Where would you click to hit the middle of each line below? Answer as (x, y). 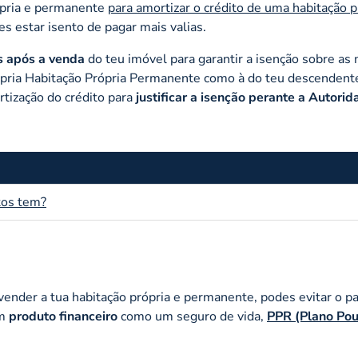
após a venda (47, 59)
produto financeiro (63, 316)
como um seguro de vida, (192, 316)
